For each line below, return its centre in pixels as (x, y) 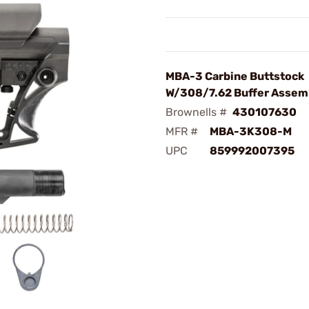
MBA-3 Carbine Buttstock (235, 76)
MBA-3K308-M (251, 131)
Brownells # (196, 112)
